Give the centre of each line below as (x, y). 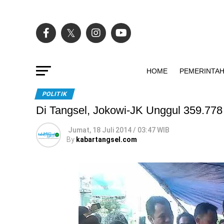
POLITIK (55, 94)
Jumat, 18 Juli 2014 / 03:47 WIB (119, 130)
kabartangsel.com (106, 139)
